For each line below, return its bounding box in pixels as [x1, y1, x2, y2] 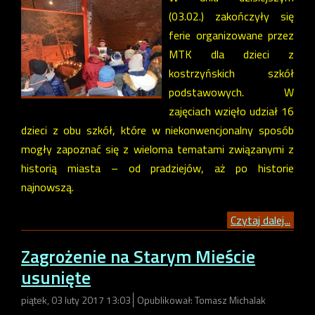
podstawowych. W [169, 83, 294, 101]
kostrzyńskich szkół [169, 64, 294, 82]
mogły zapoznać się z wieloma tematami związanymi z [21, 140, 294, 157]
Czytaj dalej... [231, 211, 290, 229]
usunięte [21, 264, 91, 292]
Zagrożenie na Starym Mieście [21, 243, 255, 271]
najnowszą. [21, 178, 74, 195]
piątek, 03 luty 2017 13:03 [21, 292, 133, 308]
